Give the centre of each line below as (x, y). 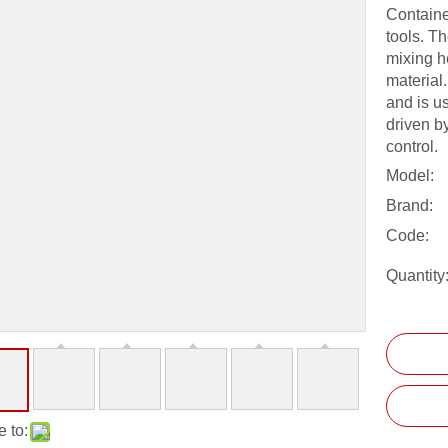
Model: (410, 175)
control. (412, 146)
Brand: (409, 205)
